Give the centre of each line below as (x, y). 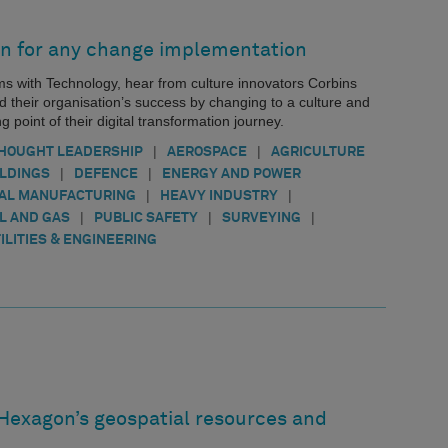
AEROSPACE (207, 152)
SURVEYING (261, 218)
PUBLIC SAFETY (146, 218)
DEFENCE (106, 174)
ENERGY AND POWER (231, 174)
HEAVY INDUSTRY (219, 196)
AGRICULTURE (318, 152)
